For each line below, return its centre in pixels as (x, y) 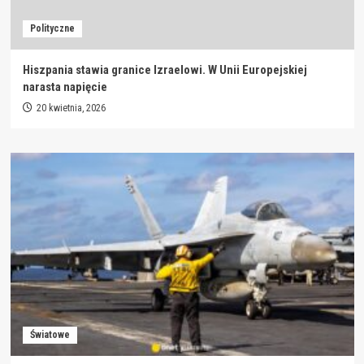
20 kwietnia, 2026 (71, 108)
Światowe (50, 335)
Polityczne (52, 28)
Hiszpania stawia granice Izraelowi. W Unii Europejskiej (165, 70)
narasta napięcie (65, 87)
